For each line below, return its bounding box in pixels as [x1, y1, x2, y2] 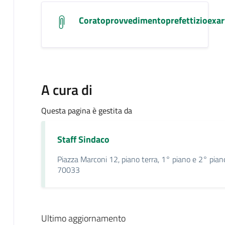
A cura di [41, 78, 92, 100]
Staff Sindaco [57, 132, 109, 146]
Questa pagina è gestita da [41, 104, 132, 117]
